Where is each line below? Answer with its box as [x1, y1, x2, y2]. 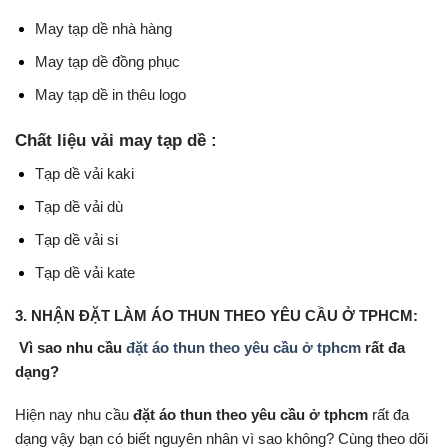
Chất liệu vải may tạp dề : [15, 130, 217, 150]
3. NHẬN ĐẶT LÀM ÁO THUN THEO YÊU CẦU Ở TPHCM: [15, 307, 418, 325]
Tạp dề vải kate [34, 263, 135, 281]
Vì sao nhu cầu [15, 338, 126, 356]
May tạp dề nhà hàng [34, 20, 172, 38]
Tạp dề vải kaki [34, 164, 134, 182]
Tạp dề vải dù [34, 197, 123, 215]
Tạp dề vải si [34, 230, 118, 248]
